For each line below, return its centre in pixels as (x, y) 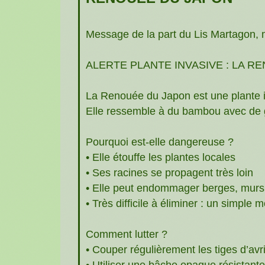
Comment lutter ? (127, 234)
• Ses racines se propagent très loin (169, 172)
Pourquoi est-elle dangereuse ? (160, 142)
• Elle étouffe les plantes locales (161, 157)
